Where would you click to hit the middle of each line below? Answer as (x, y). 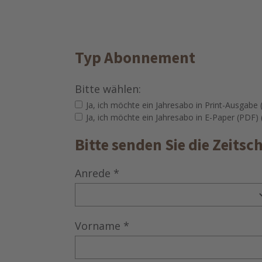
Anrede (92, 173)
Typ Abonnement (135, 58)
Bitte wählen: (108, 89)
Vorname (97, 226)
